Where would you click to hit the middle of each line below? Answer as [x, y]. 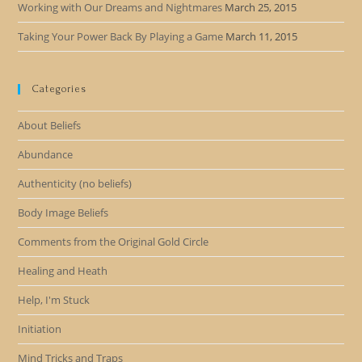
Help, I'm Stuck [54, 300]
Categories [60, 89]
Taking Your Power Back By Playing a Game [121, 36]
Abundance [46, 154]
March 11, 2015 [262, 36]
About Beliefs [50, 125]
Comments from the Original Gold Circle [114, 242]
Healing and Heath [63, 271]
